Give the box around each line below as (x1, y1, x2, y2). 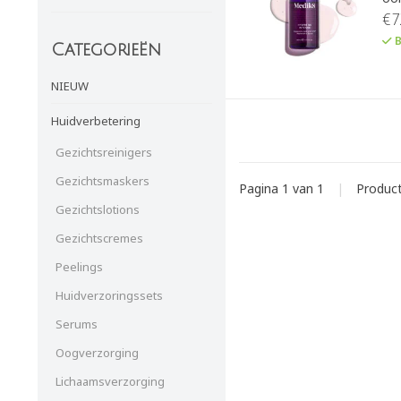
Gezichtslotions (55, 200, 140, 218)
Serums (55, 315, 98, 332)
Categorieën (51, 40, 161, 60)
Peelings (55, 258, 103, 275)
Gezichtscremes (55, 229, 143, 246)
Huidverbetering (51, 112, 141, 129)
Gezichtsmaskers (55, 172, 149, 189)
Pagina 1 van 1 (239, 180, 328, 198)
